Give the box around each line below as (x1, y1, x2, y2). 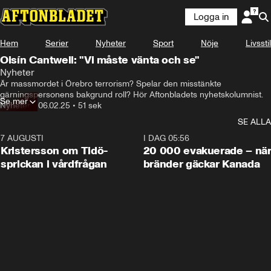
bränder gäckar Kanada (143, 157, 260, 171)
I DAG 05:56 (143, 133, 189, 143)
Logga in (194, 11, 229, 22)
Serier (45, 38, 68, 48)
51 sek (78, 100, 102, 111)
